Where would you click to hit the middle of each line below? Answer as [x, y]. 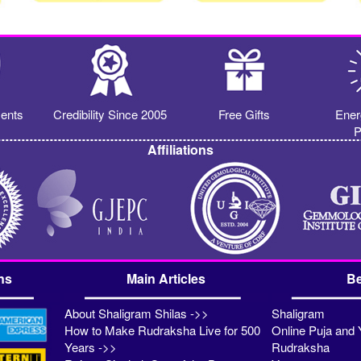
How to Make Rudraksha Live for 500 [163, 330]
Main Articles [166, 278]
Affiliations [180, 149]
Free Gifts [244, 114]
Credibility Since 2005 [110, 114]
